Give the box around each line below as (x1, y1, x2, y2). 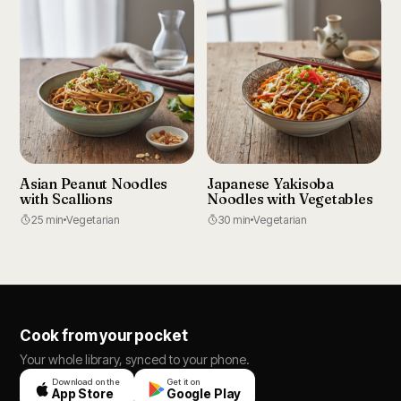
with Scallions (20, 190, 113, 208)
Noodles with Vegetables (207, 190, 373, 208)
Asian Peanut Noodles (20, 175, 168, 192)
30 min (218, 213, 251, 226)
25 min (31, 213, 64, 226)
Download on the (52, 377, 120, 387)
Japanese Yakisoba (207, 175, 334, 192)
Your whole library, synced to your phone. (20, 352, 250, 367)
